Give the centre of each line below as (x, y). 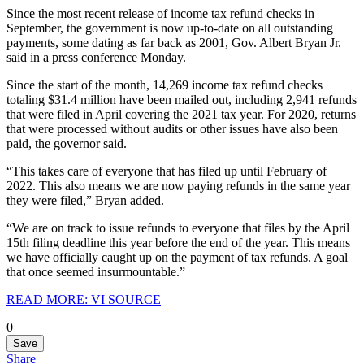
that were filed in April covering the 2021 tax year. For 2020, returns (181, 114)
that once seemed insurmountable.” (96, 271)
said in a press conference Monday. (96, 57)
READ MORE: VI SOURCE (84, 299)
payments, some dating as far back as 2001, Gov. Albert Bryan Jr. (174, 42)
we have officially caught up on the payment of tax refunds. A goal (177, 257)
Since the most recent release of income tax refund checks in (160, 13)
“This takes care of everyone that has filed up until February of (167, 171)
